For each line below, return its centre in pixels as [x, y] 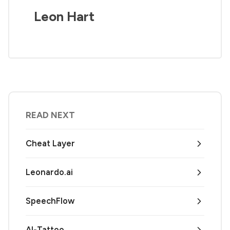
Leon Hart [64, 16]
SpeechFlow [50, 201]
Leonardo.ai [49, 172]
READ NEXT [50, 115]
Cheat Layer [50, 143]
